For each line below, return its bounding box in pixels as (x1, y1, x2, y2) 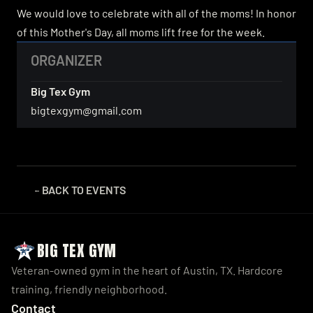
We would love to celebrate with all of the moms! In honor (17, 6, 296, 20)
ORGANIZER (31, 52, 102, 69)
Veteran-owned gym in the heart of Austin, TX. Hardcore (11, 263, 283, 277)
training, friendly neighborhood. (11, 282, 167, 296)
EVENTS (86, 183, 126, 197)
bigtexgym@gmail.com (31, 103, 142, 117)
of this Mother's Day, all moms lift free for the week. (17, 25, 265, 39)
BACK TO (42, 183, 86, 197)
